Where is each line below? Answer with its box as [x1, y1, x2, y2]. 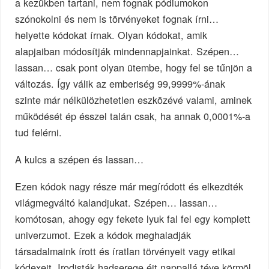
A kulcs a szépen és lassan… [15, 152, 144, 167]
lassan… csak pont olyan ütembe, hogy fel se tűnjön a [15, 60, 253, 75]
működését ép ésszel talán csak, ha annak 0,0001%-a [15, 109, 251, 124]
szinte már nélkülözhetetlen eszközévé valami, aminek [15, 92, 252, 107]
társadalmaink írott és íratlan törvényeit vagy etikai [15, 243, 236, 258]
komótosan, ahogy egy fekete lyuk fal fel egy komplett [15, 211, 251, 226]
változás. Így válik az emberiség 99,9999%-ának [15, 76, 226, 91]
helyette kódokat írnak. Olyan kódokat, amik [15, 28, 208, 43]
